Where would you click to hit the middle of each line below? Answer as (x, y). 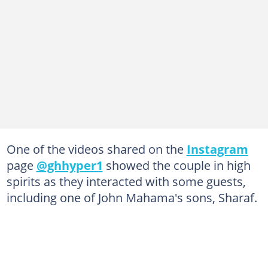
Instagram (217, 149)
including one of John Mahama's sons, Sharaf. (132, 197)
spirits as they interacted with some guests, (126, 181)
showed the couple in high (176, 165)
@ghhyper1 (69, 165)
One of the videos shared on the (96, 149)
